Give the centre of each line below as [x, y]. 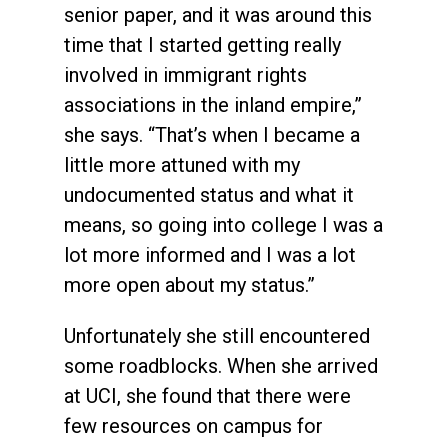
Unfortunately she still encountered [217, 335]
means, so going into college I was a [223, 224]
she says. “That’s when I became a [212, 134]
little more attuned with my [182, 164]
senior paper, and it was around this [218, 14]
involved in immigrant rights [185, 74]
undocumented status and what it [209, 194]
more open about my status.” [189, 284]
